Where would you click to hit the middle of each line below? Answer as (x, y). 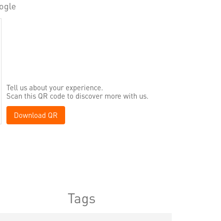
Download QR (36, 115)
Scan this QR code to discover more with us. (77, 96)
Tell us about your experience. (55, 88)
